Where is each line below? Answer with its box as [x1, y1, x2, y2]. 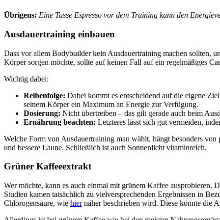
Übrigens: [4, 11, 37, 20]
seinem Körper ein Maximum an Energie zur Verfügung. [24, 100, 198, 109]
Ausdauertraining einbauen [4, 28, 115, 39]
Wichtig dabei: [4, 74, 49, 83]
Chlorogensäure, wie [4, 199, 70, 208]
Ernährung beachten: [24, 117, 96, 126]
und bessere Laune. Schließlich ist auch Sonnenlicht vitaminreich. [4, 143, 207, 152]
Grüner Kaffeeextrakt [4, 161, 91, 172]
